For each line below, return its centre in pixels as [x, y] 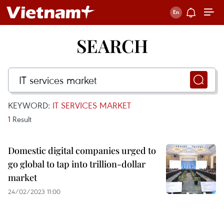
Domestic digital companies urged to [82, 150]
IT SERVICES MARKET [92, 105]
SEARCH [112, 45]
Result [21, 119]
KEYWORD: [30, 105]
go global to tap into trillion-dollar [77, 164]
